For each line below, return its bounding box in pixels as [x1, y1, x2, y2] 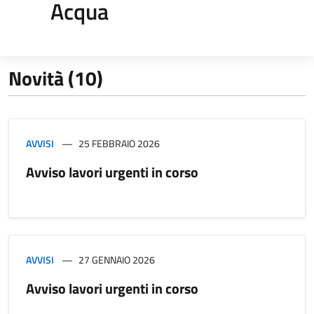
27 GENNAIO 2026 [78, 252, 155, 267]
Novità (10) [8, 62, 103, 93]
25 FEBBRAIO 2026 [78, 135, 160, 151]
